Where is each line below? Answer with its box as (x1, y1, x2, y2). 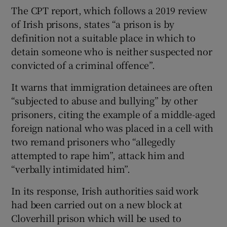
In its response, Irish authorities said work (11, 183, 199, 197)
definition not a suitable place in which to (11, 30, 196, 44)
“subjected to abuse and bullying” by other (11, 93, 198, 107)
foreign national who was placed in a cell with (11, 121, 214, 134)
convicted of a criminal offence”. (11, 58, 155, 71)
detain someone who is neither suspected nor (11, 44, 212, 58)
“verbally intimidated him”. (11, 162, 131, 175)
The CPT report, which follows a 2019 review (11, 3, 207, 17)
